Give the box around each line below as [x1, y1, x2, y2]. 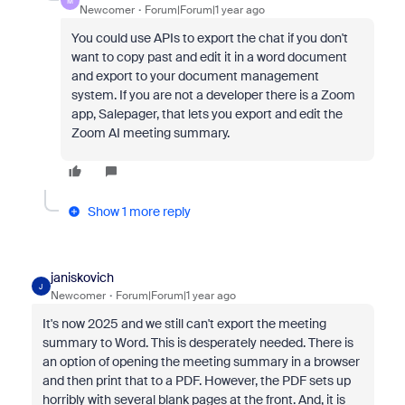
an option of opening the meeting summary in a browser [42, 353, 360, 370]
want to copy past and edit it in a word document [71, 49, 347, 65]
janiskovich [50, 269, 114, 286]
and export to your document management [71, 68, 319, 84]
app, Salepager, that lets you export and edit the [71, 106, 343, 122]
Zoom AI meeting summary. [71, 125, 230, 141]
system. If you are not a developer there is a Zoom [71, 87, 355, 103]
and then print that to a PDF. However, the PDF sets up [42, 372, 351, 389]
